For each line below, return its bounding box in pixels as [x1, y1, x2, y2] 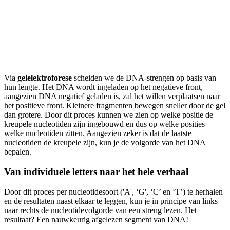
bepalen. [4, 147, 31, 157]
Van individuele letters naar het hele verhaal [4, 166, 188, 177]
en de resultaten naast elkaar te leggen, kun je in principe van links [4, 196, 218, 205]
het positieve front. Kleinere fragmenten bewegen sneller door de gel [4, 101, 225, 110]
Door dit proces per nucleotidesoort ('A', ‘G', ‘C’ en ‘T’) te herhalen [4, 187, 223, 196]
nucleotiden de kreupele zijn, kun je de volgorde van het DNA [4, 138, 205, 147]
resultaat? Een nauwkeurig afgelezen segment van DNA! [4, 215, 188, 224]
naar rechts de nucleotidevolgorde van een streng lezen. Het [4, 205, 197, 215]
